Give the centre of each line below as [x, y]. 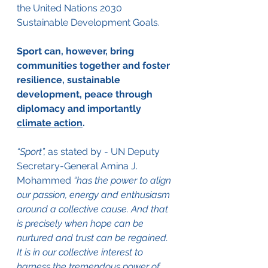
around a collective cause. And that [94, 209]
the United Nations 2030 [71, 8]
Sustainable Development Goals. [89, 22]
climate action [50, 123]
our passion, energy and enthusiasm [95, 194]
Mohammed [45, 180]
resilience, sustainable [70, 80]
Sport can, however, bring [77, 51]
